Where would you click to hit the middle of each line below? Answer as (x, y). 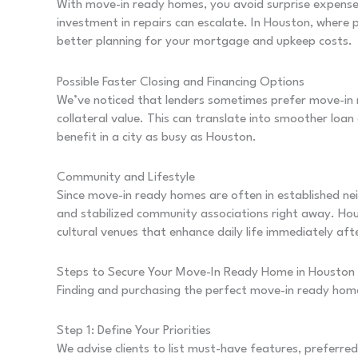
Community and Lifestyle (126, 177)
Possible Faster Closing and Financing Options (181, 82)
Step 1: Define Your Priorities (134, 331)
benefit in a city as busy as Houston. (157, 137)
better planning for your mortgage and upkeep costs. (205, 42)
